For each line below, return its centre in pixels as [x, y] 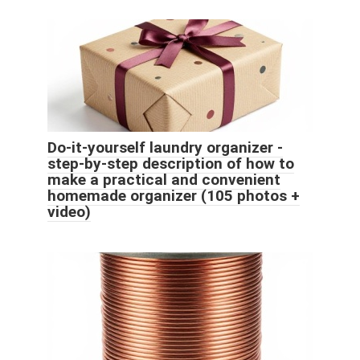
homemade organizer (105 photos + [174, 195]
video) [69, 211]
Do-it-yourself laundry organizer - [165, 147]
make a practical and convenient [164, 179]
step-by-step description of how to [171, 163]
